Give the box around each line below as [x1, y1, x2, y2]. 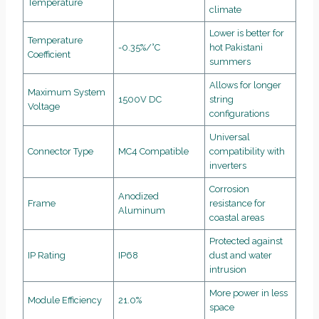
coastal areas [209, 211, 265, 223]
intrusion [209, 263, 247, 275]
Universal [209, 131, 251, 142]
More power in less [209, 287, 288, 298]
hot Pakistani [209, 41, 263, 53]
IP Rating [28, 249, 66, 261]
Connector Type [28, 145, 94, 157]
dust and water [209, 249, 273, 261]
